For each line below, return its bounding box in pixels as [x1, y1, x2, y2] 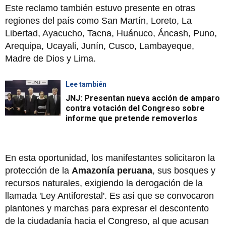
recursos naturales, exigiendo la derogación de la [5, 178, 203, 188]
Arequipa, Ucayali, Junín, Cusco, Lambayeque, [5, 40, 194, 51]
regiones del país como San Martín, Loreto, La [5, 15, 192, 26]
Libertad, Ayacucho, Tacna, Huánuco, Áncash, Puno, [5, 28, 217, 38]
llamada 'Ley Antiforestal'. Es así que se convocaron [5, 190, 214, 201]
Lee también [66, 80, 106, 88]
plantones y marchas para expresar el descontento [5, 203, 209, 213]
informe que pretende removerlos [66, 113, 197, 123]
